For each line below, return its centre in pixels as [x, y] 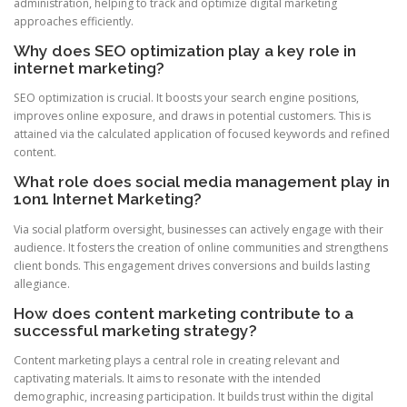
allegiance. [42, 283]
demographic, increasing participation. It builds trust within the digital [194, 396]
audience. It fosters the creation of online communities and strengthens [201, 247]
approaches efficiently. [74, 22]
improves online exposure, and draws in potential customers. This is [192, 116]
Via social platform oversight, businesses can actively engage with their [199, 229]
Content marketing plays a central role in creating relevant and [177, 360]
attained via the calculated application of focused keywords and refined [202, 134]
